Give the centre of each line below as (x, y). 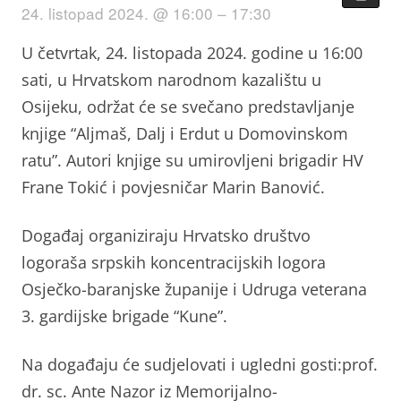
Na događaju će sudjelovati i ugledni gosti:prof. (200, 364)
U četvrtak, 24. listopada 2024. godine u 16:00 (192, 53)
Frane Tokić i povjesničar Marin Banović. (173, 187)
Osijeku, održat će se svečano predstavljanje (188, 107)
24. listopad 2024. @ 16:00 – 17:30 (146, 13)
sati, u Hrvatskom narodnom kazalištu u (171, 80)
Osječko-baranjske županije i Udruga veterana (194, 289)
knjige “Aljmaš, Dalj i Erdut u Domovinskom (185, 133)
